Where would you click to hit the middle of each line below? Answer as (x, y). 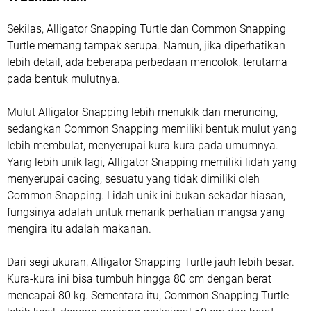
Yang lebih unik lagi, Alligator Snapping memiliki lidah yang (152, 162)
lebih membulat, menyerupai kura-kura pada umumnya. (143, 145)
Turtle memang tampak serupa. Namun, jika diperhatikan (146, 45)
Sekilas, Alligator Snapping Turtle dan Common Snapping (146, 28)
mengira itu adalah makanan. (79, 228)
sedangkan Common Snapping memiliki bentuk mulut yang (152, 128)
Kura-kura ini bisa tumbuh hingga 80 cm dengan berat (139, 278)
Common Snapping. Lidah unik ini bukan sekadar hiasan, (146, 195)
